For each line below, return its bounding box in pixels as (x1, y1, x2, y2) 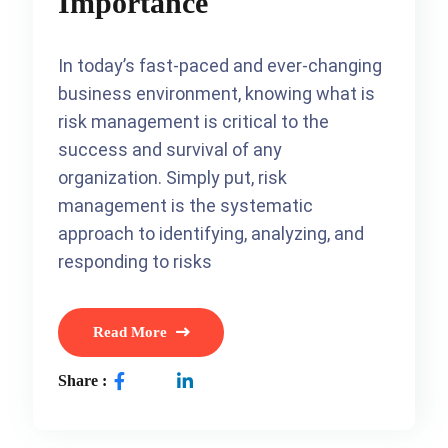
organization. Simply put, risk (58, 166, 288, 188)
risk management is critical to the (58, 110, 330, 132)
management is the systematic (58, 194, 314, 216)
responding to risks (58, 250, 213, 272)
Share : (58, 372, 108, 390)
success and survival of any (58, 138, 283, 160)
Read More (93, 323, 168, 340)
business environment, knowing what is (58, 82, 376, 104)
